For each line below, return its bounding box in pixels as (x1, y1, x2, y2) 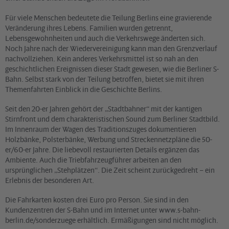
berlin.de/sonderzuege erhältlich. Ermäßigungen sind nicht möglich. (5, 216, 218, 225)
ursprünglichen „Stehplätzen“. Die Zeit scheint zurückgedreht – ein (5, 165, 215, 174)
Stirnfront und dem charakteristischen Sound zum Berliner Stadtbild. (5, 114, 220, 123)
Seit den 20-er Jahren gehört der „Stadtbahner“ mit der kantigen (5, 104, 202, 113)
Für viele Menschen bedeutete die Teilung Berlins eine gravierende (5, 13, 212, 22)
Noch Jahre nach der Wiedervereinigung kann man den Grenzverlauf (5, 43, 217, 53)
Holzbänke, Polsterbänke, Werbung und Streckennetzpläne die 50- (5, 134, 212, 144)
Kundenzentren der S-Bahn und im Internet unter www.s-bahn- (5, 205, 200, 215)
